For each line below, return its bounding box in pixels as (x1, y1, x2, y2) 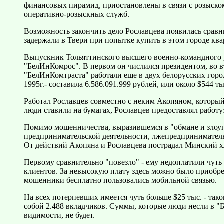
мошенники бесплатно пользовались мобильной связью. (24, 176, 217, 185)
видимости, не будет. (24, 211, 95, 220)
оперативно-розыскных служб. (24, 10, 129, 19)
